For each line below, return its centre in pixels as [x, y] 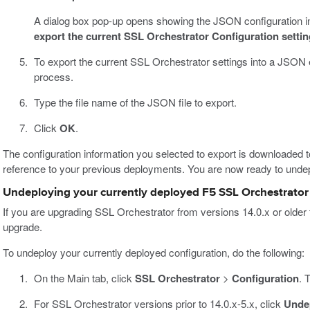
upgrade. [22, 227]
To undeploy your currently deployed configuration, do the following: [154, 253]
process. [53, 77]
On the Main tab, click [84, 278]
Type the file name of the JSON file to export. [135, 102]
